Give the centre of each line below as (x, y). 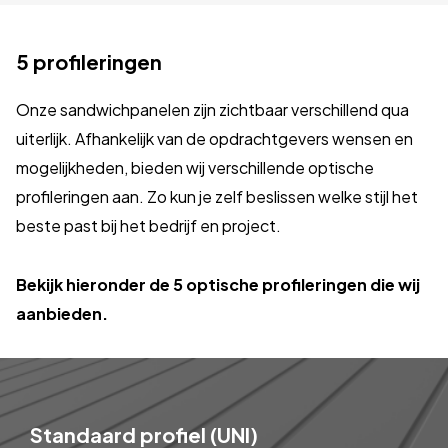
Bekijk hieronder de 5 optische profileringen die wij (218, 284)
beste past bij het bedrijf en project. (148, 225)
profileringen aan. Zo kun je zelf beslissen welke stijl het (217, 196)
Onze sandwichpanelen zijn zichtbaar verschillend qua (212, 109)
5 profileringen (89, 61)
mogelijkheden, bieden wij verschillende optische (195, 167)
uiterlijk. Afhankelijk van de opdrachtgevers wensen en (214, 138)
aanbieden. (62, 313)
